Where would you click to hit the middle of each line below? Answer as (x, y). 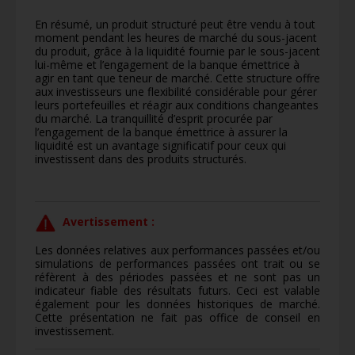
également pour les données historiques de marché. (177, 303)
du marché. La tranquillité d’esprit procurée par (154, 118)
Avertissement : (109, 221)
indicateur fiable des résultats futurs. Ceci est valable (177, 290)
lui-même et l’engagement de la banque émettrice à (167, 64)
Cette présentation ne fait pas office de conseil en (177, 317)
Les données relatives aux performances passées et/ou (177, 250)
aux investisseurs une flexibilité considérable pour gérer (176, 91)
